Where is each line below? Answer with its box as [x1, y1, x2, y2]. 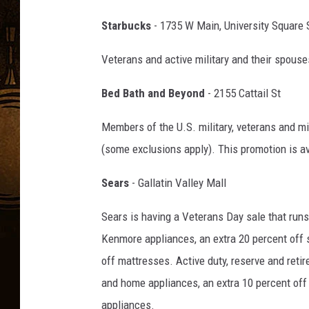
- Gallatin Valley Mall [129, 176, 226, 190]
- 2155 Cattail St [205, 86, 281, 101]
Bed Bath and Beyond [101, 86, 205, 101]
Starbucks [101, 19, 151, 33]
